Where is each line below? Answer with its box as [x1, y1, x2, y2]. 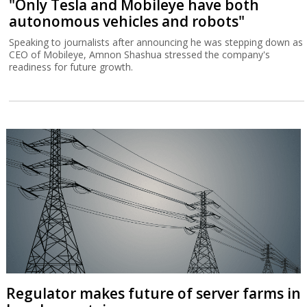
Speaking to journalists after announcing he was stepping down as [9, 35, 304, 49]
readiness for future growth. [9, 60, 134, 73]
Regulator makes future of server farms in [5, 283, 301, 303]
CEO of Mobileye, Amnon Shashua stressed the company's [9, 47, 271, 61]
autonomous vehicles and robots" [9, 11, 245, 31]
